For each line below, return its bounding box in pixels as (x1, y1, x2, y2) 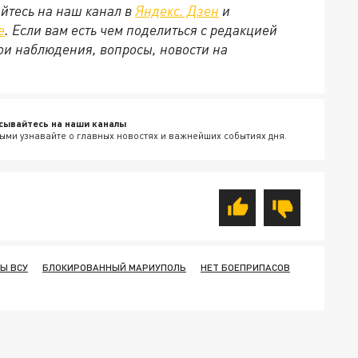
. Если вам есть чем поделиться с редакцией (5, 21, 277, 39)
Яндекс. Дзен (135, 2, 219, 20)
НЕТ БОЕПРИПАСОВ (201, 261, 290, 274)
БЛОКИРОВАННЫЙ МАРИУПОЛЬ (42, 261, 186, 274)
